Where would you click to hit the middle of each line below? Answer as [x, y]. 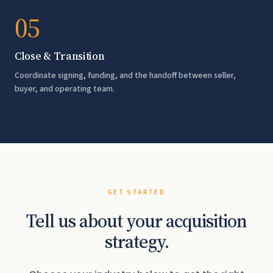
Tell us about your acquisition [136, 221]
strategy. [136, 242]
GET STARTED [136, 192]
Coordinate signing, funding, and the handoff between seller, [125, 76]
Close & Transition [60, 56]
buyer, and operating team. [65, 89]
